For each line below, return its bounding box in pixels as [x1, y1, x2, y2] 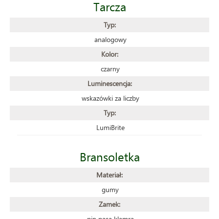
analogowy [94, 34, 127, 44]
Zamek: [99, 199, 120, 209]
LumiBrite [96, 122, 125, 132]
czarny [101, 64, 120, 73]
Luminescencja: [87, 78, 132, 88]
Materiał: [96, 170, 123, 179]
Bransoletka [79, 148, 140, 164]
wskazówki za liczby [81, 93, 139, 103]
